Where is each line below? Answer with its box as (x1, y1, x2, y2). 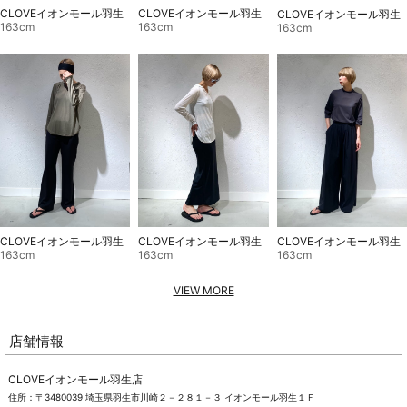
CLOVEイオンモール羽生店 (8, 372, 143, 386)
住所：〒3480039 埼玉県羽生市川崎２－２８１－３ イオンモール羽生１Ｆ (8, 391, 315, 402)
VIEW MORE (173, 283, 234, 297)
